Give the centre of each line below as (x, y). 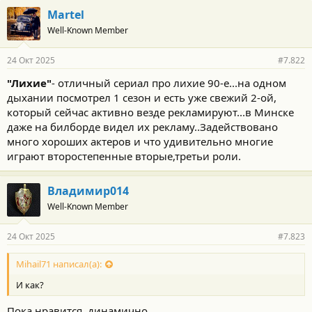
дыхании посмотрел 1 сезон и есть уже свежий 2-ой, (142, 97)
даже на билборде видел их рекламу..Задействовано (142, 126)
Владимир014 (88, 190)
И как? (30, 284)
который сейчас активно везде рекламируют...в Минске (150, 112)
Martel (66, 14)
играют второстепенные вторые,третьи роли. (124, 156)
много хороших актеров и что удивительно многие (140, 141)
